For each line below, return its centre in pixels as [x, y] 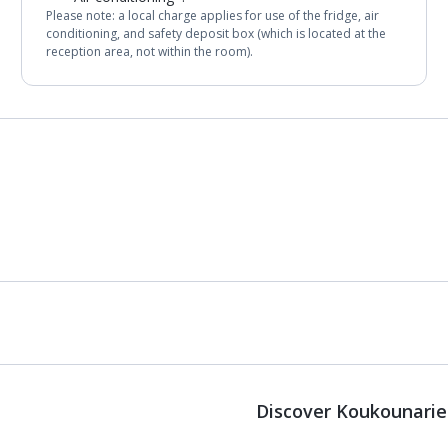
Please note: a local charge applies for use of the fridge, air [213, 15]
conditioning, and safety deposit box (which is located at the [216, 33]
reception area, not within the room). [150, 51]
